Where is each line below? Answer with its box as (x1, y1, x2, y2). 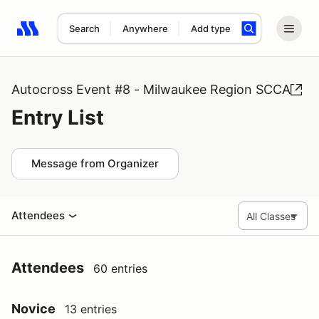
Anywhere (122, 23, 168, 34)
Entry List (11, 105, 104, 130)
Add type (190, 23, 231, 34)
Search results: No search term (16, 29, 182, 43)
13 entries (65, 302, 117, 316)
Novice (11, 301, 56, 316)
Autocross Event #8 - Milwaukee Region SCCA (11, 82, 291, 97)
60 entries (93, 261, 147, 276)
